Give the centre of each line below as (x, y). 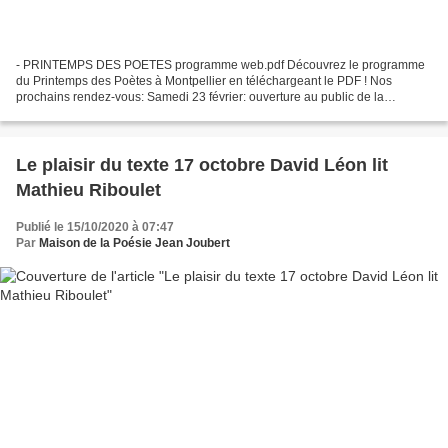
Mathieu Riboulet (88, 189)
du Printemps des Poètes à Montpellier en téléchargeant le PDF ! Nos (204, 80)
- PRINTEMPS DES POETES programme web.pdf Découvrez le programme (220, 64)
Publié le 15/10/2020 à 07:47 (95, 226)
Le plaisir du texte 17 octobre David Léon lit (202, 164)
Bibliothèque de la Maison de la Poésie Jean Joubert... (164, 112)
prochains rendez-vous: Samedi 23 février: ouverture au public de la (200, 96)
